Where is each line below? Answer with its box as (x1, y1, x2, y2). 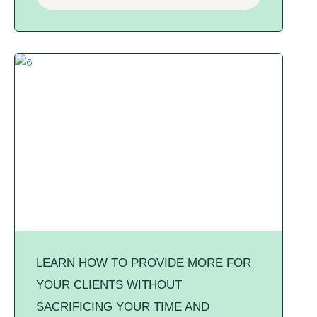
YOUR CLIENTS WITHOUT (36, 278, 182, 292)
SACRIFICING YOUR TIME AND (36, 300, 209, 314)
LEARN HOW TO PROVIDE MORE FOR (36, 256, 251, 270)
